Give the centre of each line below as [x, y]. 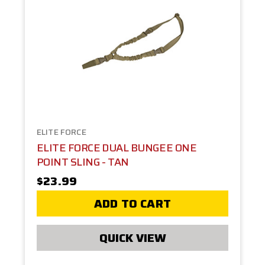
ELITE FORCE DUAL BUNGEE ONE [117, 148]
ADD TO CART [132, 203]
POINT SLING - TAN [83, 162]
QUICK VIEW [132, 237]
